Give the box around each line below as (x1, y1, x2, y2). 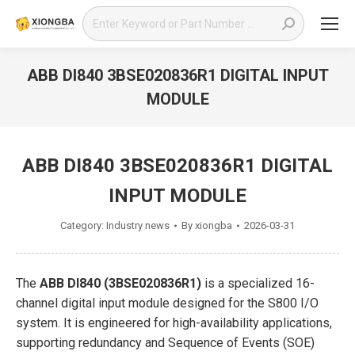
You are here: (177, 113, 248, 128)
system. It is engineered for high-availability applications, (16, 315, 332, 330)
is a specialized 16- (201, 276, 315, 291)
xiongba (195, 219, 232, 231)
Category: (60, 219, 106, 231)
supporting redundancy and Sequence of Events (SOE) (16, 335, 315, 350)
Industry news (106, 219, 170, 231)
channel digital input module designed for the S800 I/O (16, 296, 319, 311)
